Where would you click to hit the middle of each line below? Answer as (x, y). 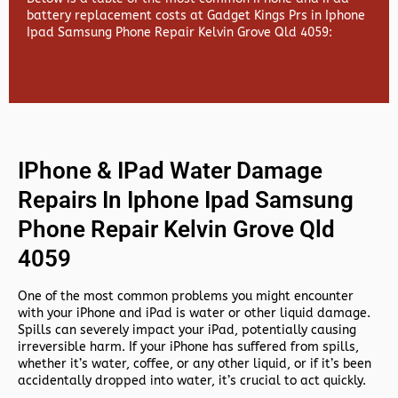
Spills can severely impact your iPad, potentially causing (187, 330)
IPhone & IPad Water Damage (170, 171)
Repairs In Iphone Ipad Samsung (186, 200)
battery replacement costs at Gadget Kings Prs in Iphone (196, 16)
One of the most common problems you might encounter (186, 296)
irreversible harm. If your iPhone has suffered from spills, (188, 347)
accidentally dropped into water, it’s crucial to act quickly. (192, 381)
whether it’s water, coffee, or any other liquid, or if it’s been (195, 364)
